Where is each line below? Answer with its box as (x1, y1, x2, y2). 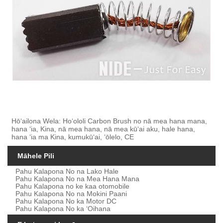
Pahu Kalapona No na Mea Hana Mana (15, 175, 140, 183)
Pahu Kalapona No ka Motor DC (15, 197, 117, 206)
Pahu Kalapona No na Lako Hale (15, 167, 119, 176)
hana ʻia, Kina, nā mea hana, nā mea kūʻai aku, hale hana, (11, 124, 196, 133)
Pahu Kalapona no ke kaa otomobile (15, 182, 130, 191)
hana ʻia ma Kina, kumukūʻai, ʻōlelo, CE (11, 132, 134, 141)
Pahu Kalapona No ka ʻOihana (15, 205, 111, 213)
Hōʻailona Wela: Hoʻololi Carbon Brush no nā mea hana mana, (11, 116, 208, 125)
